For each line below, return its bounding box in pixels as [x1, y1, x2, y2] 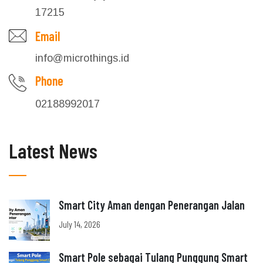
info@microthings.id [35, 52, 129, 64]
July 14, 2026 [59, 218, 100, 230]
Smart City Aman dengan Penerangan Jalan [59, 197, 245, 212]
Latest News [9, 138, 97, 163]
